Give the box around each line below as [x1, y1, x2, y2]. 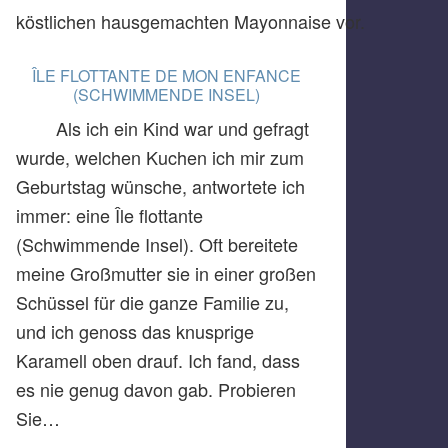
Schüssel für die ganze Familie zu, [16, 289, 289, 315]
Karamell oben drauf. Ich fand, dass [16, 347, 300, 373]
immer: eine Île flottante [16, 202, 203, 228]
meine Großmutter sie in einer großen [16, 260, 316, 286]
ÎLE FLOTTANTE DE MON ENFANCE [31, 64, 301, 87]
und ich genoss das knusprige [16, 318, 254, 344]
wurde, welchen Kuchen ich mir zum [16, 144, 304, 170]
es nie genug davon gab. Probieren [16, 376, 296, 402]
